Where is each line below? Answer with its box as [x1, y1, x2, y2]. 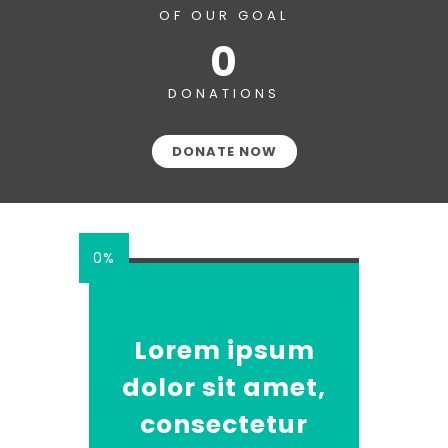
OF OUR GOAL [159, 6, 289, 25]
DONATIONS [168, 84, 280, 103]
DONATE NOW [171, 142, 277, 161]
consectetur [140, 407, 308, 442]
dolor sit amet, [122, 370, 326, 405]
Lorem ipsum [133, 333, 315, 368]
